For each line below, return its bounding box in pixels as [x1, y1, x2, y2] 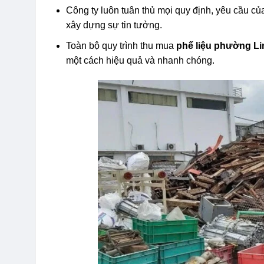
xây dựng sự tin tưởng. [66, 20, 163, 31]
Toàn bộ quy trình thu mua [66, 40, 177, 51]
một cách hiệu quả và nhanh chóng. [66, 55, 215, 65]
